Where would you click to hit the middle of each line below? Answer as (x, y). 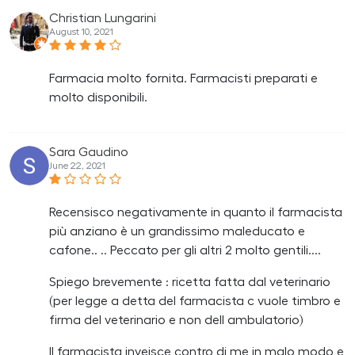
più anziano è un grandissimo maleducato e (177, 231)
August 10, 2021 (81, 31)
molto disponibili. (98, 97)
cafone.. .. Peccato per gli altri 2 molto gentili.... (185, 250)
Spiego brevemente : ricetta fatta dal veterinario (190, 282)
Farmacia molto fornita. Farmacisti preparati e (183, 78)
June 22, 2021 (77, 165)
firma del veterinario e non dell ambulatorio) (176, 320)
